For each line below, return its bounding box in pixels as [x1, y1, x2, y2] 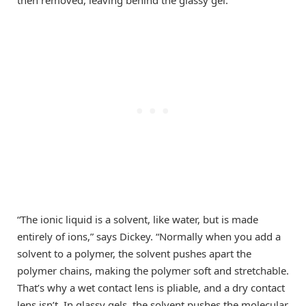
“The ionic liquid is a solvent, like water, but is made [17, 212, 258, 227]
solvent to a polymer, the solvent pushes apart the [17, 247, 251, 261]
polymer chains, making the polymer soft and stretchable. [17, 264, 289, 278]
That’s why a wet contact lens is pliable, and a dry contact [17, 281, 285, 295]
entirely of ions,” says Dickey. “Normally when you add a [17, 229, 281, 244]
